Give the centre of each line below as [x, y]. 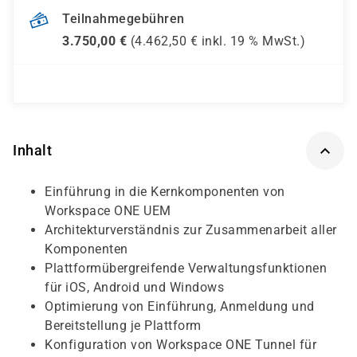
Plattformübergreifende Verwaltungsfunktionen [186, 268]
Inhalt [32, 150]
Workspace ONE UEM [108, 211]
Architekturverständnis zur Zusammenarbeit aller [191, 230]
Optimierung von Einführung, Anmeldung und [180, 306]
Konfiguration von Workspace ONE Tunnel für [180, 345]
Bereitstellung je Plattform [123, 326]
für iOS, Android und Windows [134, 287]
